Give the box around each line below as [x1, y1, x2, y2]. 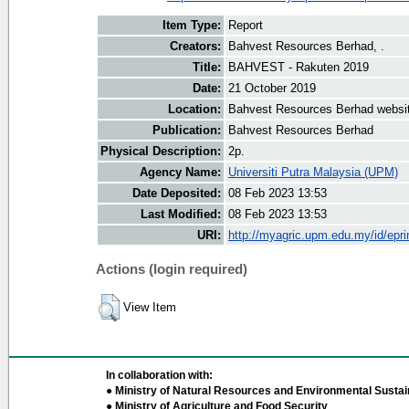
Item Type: [163, 18, 221, 33]
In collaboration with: [106, 369, 213, 382]
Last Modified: [141, 207, 221, 222]
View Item [123, 300, 176, 315]
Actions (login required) [96, 260, 247, 277]
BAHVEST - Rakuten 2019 [228, 60, 369, 75]
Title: [193, 60, 221, 75]
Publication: [152, 123, 221, 138]
